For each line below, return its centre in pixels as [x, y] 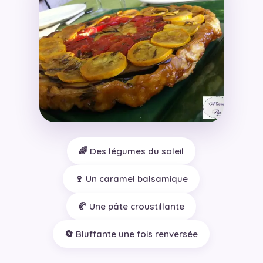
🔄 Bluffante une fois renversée [131, 234]
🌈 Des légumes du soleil [131, 151]
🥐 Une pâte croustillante [131, 207]
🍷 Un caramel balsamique [131, 179]
